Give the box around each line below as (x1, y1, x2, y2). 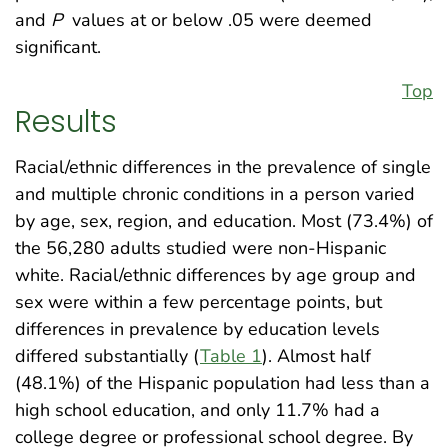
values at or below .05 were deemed (67, 7, 372, 32)
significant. (15, 34, 101, 59)
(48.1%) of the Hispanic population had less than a (15, 370, 430, 395)
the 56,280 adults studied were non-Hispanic (15, 235, 386, 260)
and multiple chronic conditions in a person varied (15, 181, 415, 206)
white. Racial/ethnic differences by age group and (15, 262, 416, 287)
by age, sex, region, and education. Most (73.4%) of (15, 208, 433, 233)
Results (15, 101, 117, 143)
